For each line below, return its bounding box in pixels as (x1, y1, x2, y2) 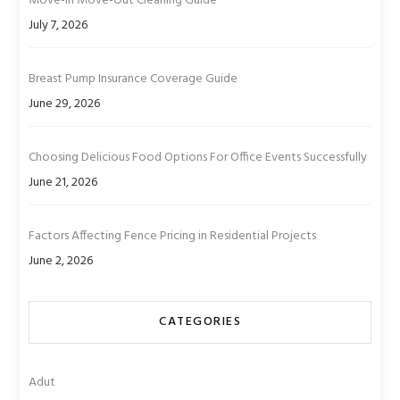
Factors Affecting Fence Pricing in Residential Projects (29, 226, 317, 246)
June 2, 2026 (29, 251, 94, 271)
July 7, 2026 (29, 15, 88, 36)
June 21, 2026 (29, 172, 98, 193)
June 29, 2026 (29, 94, 101, 114)
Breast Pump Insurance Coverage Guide (29, 69, 238, 89)
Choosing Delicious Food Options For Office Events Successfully (29, 147, 368, 168)
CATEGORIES (159, 312, 241, 332)
